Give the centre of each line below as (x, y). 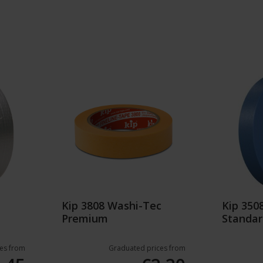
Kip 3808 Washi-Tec (112, 206)
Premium (85, 219)
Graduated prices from (147, 248)
